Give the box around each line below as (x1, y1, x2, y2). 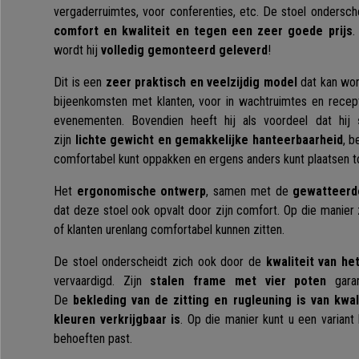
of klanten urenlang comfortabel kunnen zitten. (54, 222, 288, 238)
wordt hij (54, 42, 101, 58)
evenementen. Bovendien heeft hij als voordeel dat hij (54, 113, 357, 129)
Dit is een (54, 75, 106, 91)
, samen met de (206, 184, 293, 200)
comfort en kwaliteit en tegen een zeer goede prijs (54, 23, 353, 39)
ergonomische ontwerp (76, 184, 207, 200)
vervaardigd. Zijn (54, 273, 151, 289)
